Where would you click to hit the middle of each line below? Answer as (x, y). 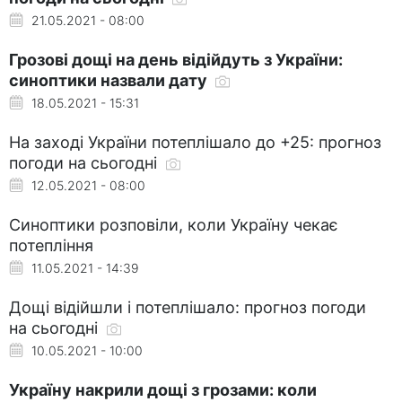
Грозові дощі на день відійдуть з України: (176, 59)
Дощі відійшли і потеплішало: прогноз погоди (188, 307)
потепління (51, 245)
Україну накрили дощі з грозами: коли (163, 389)
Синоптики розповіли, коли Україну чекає (174, 224)
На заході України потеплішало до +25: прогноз (195, 142)
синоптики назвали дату (110, 80)
